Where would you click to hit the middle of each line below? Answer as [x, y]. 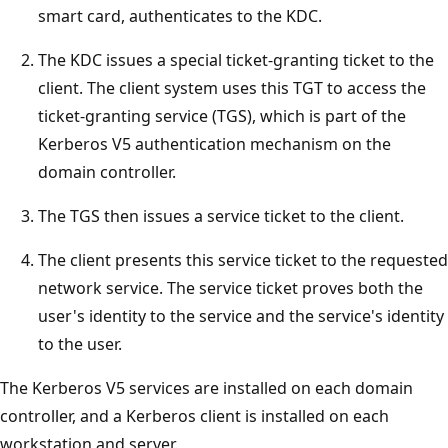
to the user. [80, 343]
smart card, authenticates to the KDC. [180, 15]
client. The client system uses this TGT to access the [232, 87]
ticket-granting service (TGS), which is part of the [222, 115]
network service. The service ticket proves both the [230, 287]
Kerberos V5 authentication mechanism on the [214, 143]
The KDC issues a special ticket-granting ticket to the [236, 59]
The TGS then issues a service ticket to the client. [221, 215]
